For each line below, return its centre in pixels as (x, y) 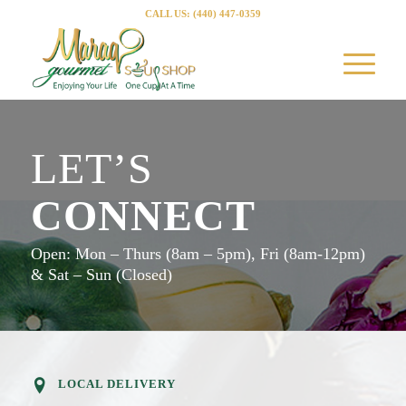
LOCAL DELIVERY (116, 385)
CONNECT (143, 215)
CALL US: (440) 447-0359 (203, 14)
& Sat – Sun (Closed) (101, 275)
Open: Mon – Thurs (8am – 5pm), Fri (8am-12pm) (198, 254)
